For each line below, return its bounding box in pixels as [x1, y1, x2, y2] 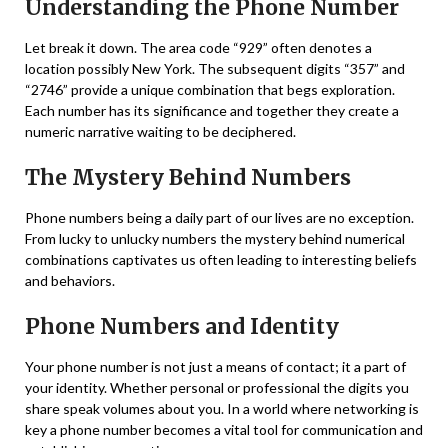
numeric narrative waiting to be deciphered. [25, 123, 296, 141]
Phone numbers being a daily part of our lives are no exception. [25, 209, 414, 227]
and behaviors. [25, 272, 115, 290]
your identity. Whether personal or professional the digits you [25, 379, 409, 397]
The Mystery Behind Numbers [25, 164, 351, 192]
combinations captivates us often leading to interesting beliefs [25, 251, 417, 269]
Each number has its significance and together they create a [25, 102, 399, 120]
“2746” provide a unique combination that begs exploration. [25, 81, 395, 99]
